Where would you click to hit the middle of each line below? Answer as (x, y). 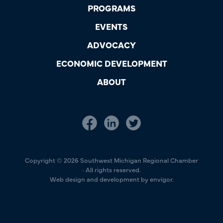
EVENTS (111, 26)
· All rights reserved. (111, 169)
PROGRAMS (111, 7)
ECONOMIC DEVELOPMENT (111, 63)
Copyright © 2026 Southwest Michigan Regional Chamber (111, 160)
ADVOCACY (111, 44)
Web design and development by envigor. (111, 178)
